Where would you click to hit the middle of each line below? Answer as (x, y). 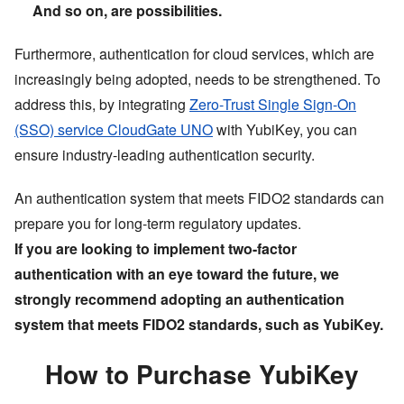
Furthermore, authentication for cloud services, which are (194, 53)
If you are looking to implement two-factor (156, 248)
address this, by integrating (100, 104)
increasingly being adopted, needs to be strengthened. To (197, 78)
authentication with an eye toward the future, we (177, 273)
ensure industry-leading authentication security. (165, 154)
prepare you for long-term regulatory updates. (158, 223)
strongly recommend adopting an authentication (179, 298)
